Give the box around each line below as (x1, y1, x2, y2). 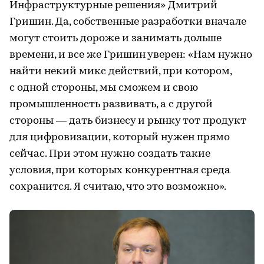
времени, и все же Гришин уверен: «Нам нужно (9, 49, 252, 61)
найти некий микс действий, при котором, (9, 66, 232, 78)
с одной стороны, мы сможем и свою (9, 82, 198, 94)
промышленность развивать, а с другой (9, 99, 213, 111)
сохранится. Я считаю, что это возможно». (9, 181, 226, 193)
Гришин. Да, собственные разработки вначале (9, 16, 246, 28)
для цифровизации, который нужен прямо (9, 132, 230, 144)
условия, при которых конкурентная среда (9, 165, 230, 177)
